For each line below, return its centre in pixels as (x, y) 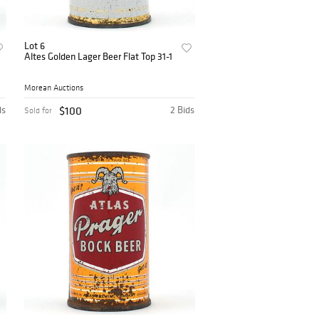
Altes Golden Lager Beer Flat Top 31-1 (99, 57)
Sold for (38, 111)
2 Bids (183, 110)
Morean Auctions (54, 88)
